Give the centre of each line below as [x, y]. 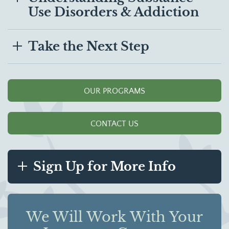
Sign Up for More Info [105, 167]
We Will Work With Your [114, 217]
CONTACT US [114, 123]
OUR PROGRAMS [114, 91]
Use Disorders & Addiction [113, 12]
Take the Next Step [89, 47]
